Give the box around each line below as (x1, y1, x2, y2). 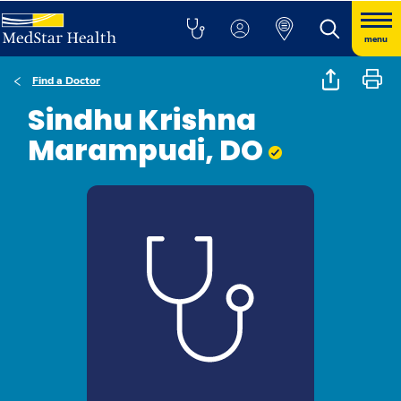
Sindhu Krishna (28, 99, 256, 140)
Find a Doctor (32, 73, 100, 88)
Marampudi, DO (28, 130, 269, 170)
